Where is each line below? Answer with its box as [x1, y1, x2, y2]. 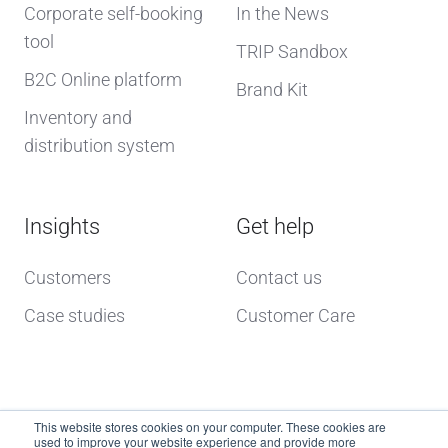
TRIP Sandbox [236, 41, 348, 63]
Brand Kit [236, 79, 308, 101]
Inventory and [24, 107, 132, 129]
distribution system [24, 135, 175, 157]
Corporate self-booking [24, 3, 203, 25]
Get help [236, 214, 314, 240]
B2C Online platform [24, 69, 182, 91]
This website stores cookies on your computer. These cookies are [34, 418, 386, 435]
